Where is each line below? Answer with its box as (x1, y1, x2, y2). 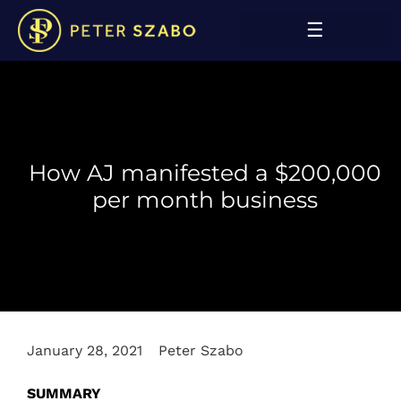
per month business (91, 186, 318, 214)
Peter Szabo (158, 342, 243, 360)
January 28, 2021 (27, 342, 142, 360)
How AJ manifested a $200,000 (28, 159, 381, 187)
